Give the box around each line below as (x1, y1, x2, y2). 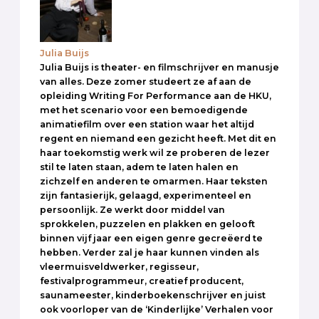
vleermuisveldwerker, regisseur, (40, 261, 199, 273)
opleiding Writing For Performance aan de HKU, (40, 90, 271, 102)
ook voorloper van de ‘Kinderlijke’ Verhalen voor (40, 304, 273, 315)
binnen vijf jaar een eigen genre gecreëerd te (40, 233, 263, 244)
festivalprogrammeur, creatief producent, (40, 276, 244, 287)
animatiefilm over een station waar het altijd (40, 119, 254, 130)
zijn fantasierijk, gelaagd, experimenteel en (40, 190, 251, 202)
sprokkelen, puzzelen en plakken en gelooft (40, 219, 255, 230)
